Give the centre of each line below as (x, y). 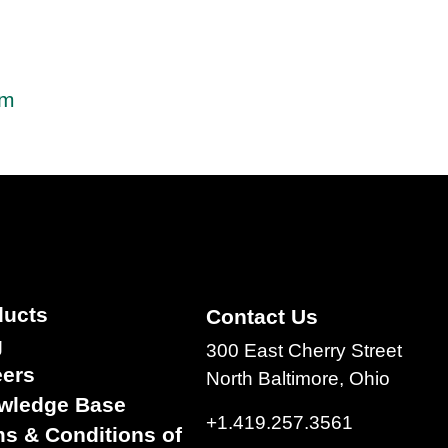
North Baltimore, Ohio (298, 378)
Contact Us (262, 316)
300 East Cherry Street (304, 350)
